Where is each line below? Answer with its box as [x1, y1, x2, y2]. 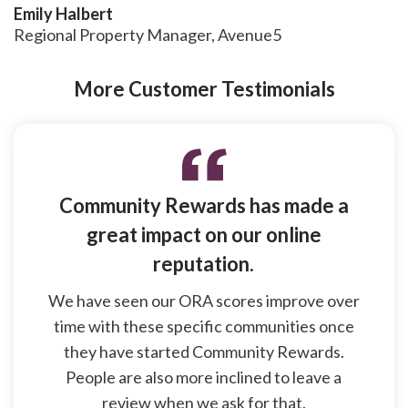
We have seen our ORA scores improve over [47, 290, 360, 311]
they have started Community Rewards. [63, 341, 344, 362]
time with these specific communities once [53, 315, 354, 336]
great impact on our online [86, 221, 321, 247]
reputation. [153, 250, 255, 276]
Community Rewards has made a [58, 192, 349, 218]
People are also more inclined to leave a [66, 366, 342, 387]
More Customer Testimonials [73, 76, 335, 101]
